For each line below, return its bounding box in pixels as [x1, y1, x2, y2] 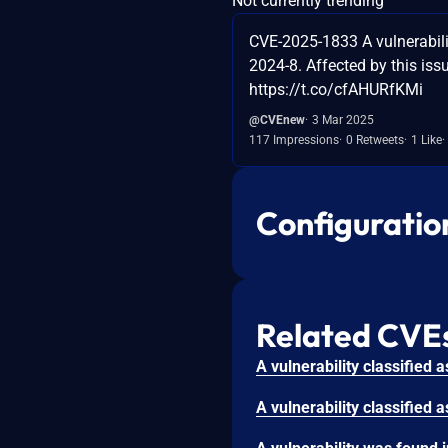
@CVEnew [249, 112, 305, 127]
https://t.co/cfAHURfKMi [249, 79, 423, 99]
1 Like [411, 132, 442, 147]
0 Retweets [346, 132, 404, 147]
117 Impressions [249, 132, 339, 147]
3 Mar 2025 [312, 112, 374, 127]
